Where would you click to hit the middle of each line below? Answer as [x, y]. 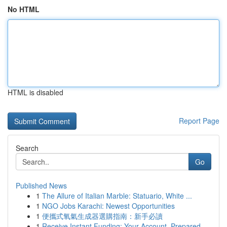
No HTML [24, 9]
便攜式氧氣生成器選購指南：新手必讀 [102, 216]
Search [27, 148]
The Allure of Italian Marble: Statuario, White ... [117, 196]
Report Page [199, 121]
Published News [41, 185]
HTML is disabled [35, 92]
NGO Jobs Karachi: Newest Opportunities [108, 206]
